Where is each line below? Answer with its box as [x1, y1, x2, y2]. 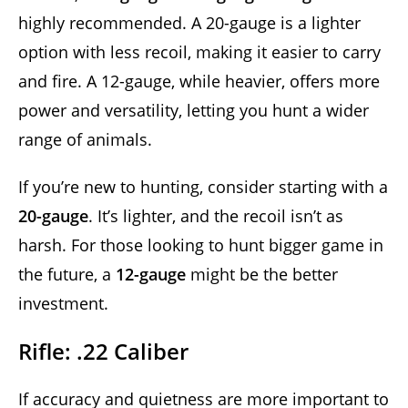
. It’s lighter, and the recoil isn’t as [88, 204, 343, 227]
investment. [18, 291, 108, 314]
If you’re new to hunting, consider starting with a [18, 175, 388, 198]
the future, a [18, 262, 116, 285]
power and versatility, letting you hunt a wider [18, 98, 369, 121]
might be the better [186, 262, 338, 285]
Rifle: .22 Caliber [18, 335, 189, 366]
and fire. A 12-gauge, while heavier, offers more [18, 69, 380, 92]
